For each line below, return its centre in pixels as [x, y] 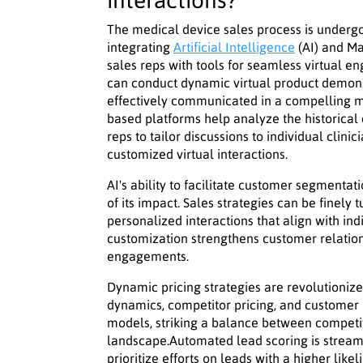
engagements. [148, 256]
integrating [140, 47]
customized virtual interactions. [197, 154]
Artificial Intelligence [234, 47]
